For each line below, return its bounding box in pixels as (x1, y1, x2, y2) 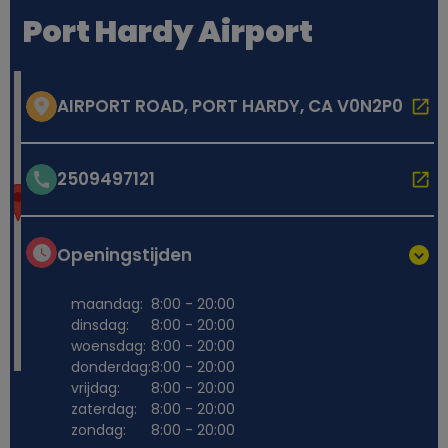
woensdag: (70, 335, 146, 356)
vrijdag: (70, 377, 120, 398)
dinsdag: (70, 314, 129, 335)
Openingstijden (56, 243, 192, 268)
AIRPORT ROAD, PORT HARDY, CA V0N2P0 (56, 94, 403, 119)
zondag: (70, 419, 126, 440)
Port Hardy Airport (23, 9, 314, 53)
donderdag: (70, 356, 151, 377)
